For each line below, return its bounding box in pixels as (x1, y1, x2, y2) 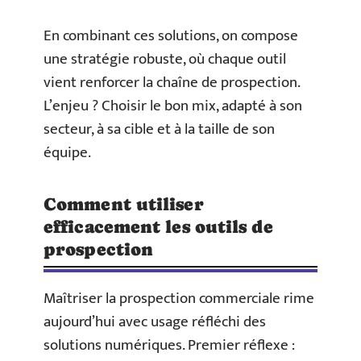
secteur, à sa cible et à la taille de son (44, 116, 275, 142)
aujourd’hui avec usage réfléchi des (44, 309, 266, 334)
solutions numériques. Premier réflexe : (44, 332, 295, 358)
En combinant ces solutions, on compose (44, 23, 298, 48)
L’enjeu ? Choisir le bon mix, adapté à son (44, 93, 302, 118)
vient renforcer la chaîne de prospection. (44, 69, 300, 95)
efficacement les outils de (44, 216, 273, 237)
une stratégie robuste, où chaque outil (44, 46, 286, 72)
